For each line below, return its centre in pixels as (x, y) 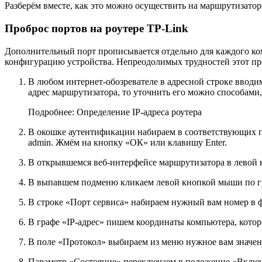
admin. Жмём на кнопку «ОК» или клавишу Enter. (127, 142)
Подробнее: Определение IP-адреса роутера (115, 112)
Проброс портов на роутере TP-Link (96, 28)
